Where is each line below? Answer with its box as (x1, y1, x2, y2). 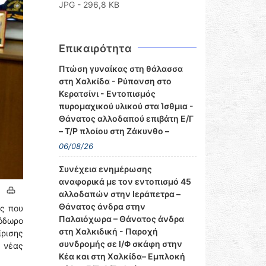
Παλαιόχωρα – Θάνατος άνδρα (58, 214, 184, 224)
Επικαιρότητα (58, 42, 132, 55)
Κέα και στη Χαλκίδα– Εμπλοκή (58, 251, 185, 261)
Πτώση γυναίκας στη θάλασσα (58, 64, 183, 74)
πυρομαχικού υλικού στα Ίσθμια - (58, 101, 194, 111)
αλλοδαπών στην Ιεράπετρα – (58, 189, 180, 199)
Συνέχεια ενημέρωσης (58, 164, 152, 174)
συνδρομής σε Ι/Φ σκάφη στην (58, 239, 182, 249)
